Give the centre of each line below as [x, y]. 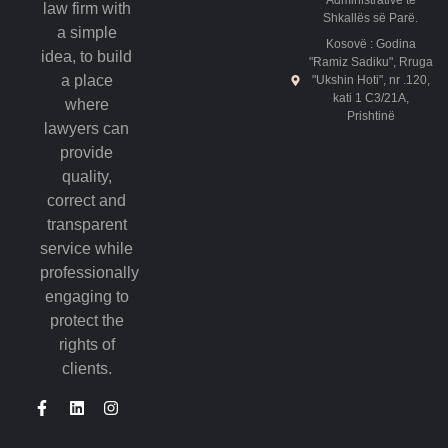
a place [86, 80]
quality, [86, 176]
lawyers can [87, 128]
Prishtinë [370, 116]
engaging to [86, 296]
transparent [86, 224]
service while [87, 248]
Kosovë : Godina [370, 44]
